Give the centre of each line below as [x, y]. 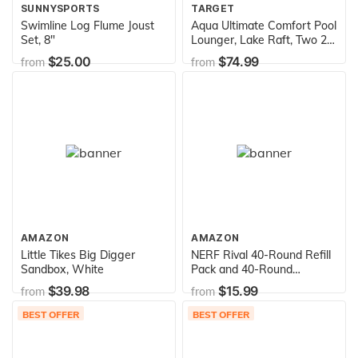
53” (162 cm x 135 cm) [250, 97]
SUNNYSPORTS [60, 8]
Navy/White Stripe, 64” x [255, 83]
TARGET [213, 8]
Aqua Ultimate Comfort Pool [264, 25]
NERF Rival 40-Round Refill [261, 255]
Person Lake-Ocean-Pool [256, 54]
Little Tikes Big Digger [78, 255]
